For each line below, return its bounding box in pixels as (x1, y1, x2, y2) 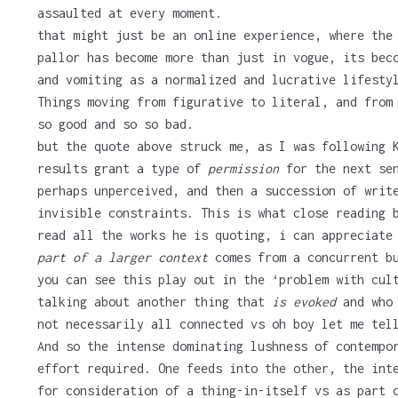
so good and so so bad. (36, 116, 194, 132)
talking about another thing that (36, 294, 272, 310)
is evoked (271, 294, 336, 310)
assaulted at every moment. (36, 5, 222, 21)
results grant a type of (36, 161, 208, 177)
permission (207, 161, 279, 177)
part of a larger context (36, 250, 208, 266)
